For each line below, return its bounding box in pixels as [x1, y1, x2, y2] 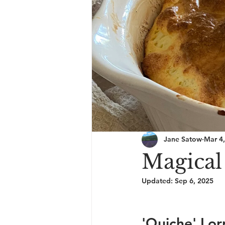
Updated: [142, 176, 175, 185]
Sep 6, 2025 [175, 176, 213, 185]
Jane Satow [164, 135, 202, 144]
